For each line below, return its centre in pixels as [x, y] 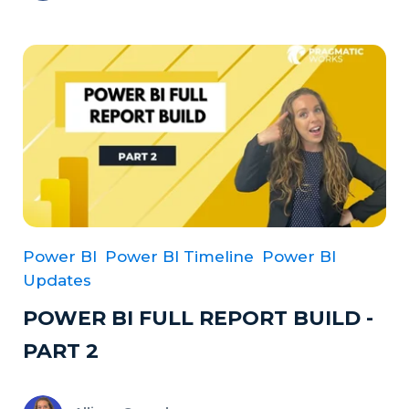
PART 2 [61, 351]
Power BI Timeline [179, 257]
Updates [57, 281]
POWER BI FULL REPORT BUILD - [198, 319]
